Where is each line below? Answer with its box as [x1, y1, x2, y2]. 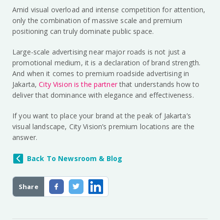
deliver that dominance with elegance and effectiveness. [12, 90, 194, 100]
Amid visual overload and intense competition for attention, [12, 5, 206, 15]
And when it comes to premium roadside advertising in [12, 69, 190, 79]
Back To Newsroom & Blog [27, 154, 123, 164]
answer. [12, 133, 37, 142]
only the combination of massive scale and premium [12, 16, 182, 26]
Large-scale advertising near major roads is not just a [12, 47, 186, 57]
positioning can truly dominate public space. [12, 27, 154, 36]
